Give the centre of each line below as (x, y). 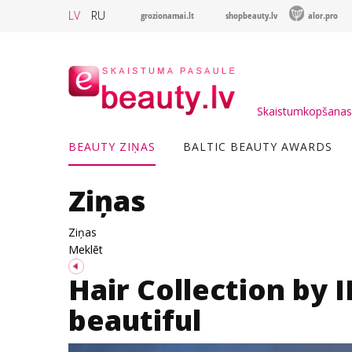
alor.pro (323, 15)
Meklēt (86, 249)
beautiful (135, 320)
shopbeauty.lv (251, 15)
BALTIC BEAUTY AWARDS (258, 147)
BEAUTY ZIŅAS (112, 147)
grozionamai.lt (167, 15)
